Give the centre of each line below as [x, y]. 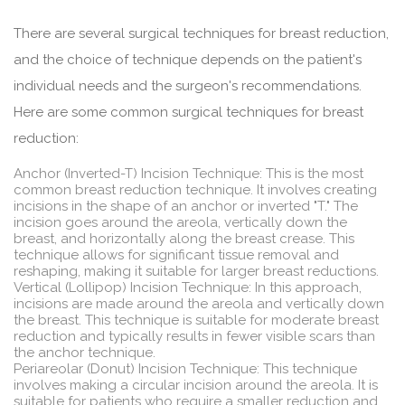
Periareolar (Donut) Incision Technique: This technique [185, 369]
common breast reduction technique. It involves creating [195, 190]
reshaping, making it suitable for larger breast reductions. [196, 272]
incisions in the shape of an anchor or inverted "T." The [186, 207]
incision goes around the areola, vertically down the [180, 223]
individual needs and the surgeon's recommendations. [188, 86]
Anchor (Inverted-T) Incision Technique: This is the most [188, 174]
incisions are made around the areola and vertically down [199, 304]
